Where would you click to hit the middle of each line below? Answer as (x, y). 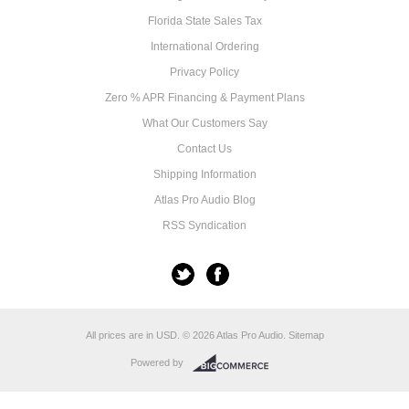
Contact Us (204, 149)
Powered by (158, 362)
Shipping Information (204, 174)
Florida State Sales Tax (204, 21)
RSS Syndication (204, 225)
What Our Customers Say (204, 123)
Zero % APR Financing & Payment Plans (204, 98)
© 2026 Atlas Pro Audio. (234, 335)
